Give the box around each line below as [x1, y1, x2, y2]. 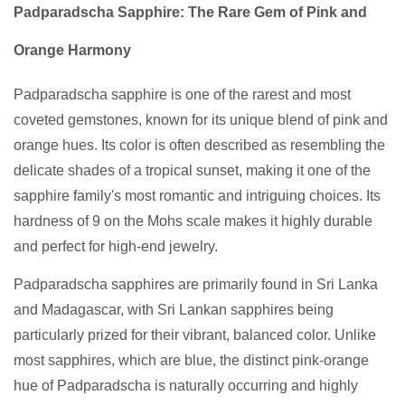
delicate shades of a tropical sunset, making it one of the [14, 163, 371, 179]
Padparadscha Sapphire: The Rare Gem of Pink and [14, 5, 367, 21]
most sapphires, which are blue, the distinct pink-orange [14, 353, 369, 369]
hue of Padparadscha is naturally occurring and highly [14, 378, 358, 394]
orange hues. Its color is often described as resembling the [14, 137, 385, 154]
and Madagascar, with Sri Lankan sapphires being [14, 302, 334, 318]
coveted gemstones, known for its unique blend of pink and [14, 112, 388, 128]
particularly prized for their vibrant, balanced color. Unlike [14, 327, 376, 344]
